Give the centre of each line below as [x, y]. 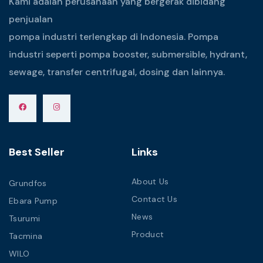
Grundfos [28, 183]
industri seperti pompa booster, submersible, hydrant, [128, 54]
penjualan [31, 19]
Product [148, 235]
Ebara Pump [33, 201]
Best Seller [37, 152]
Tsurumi [25, 219]
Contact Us [154, 199]
